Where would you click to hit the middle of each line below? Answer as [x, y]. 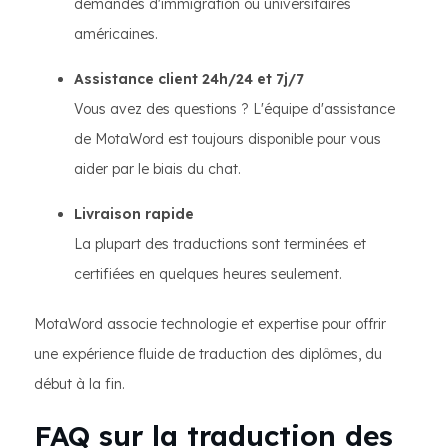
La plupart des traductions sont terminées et [220, 244]
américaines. [116, 34]
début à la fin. [79, 384]
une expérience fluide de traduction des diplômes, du [208, 354]
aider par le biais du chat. [157, 169]
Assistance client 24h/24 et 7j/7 [189, 79]
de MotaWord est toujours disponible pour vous [227, 139]
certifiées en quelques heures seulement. [208, 274]
